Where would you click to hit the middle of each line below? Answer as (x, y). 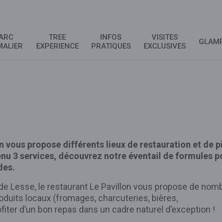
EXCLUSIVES (165, 46)
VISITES (165, 37)
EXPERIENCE (57, 46)
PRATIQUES (111, 46)
